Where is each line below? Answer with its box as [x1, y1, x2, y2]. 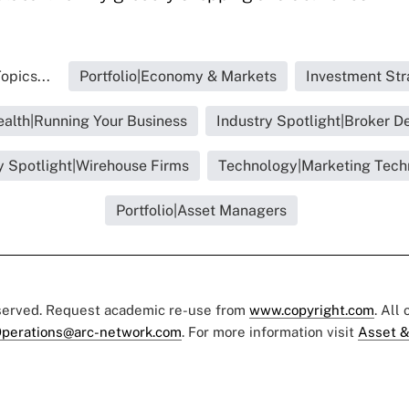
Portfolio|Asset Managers [115, 202, 287, 219]
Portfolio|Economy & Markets [79, 68, 277, 85]
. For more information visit [182, 324, 358, 340]
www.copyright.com [249, 302, 374, 318]
